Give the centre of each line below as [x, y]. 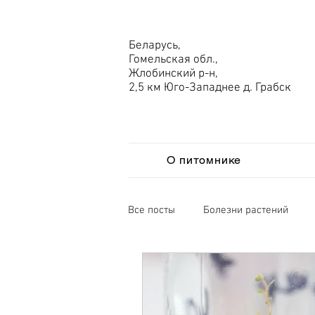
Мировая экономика [204, 266]
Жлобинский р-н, [173, 74]
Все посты [152, 210]
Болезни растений [246, 210]
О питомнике [204, 160]
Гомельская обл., [173, 60]
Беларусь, [155, 46]
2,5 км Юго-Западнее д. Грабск [210, 88]
